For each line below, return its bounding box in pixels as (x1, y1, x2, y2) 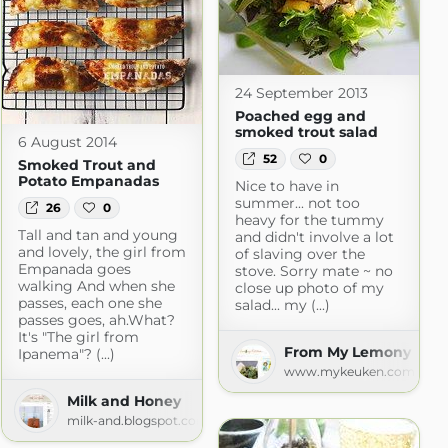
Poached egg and (234, 106, 366, 125)
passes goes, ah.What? (17, 310, 175, 329)
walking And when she (17, 276, 175, 295)
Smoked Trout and (17, 155, 156, 174)
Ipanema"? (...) (17, 344, 115, 363)
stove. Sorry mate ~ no (234, 261, 393, 280)
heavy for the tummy (234, 210, 384, 229)
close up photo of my (234, 278, 384, 297)
